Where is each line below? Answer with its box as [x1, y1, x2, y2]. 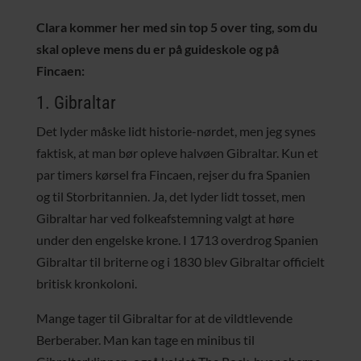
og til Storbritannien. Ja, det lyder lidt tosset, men [35, 189, 305, 204]
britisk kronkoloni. [35, 276, 137, 291]
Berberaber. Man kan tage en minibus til [35, 332, 255, 347]
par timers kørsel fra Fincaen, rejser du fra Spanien [35, 167, 310, 182]
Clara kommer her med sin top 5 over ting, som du [35, 19, 317, 35]
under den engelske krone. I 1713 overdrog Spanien [35, 232, 318, 247]
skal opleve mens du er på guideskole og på [35, 41, 279, 56]
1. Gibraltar [35, 93, 116, 113]
